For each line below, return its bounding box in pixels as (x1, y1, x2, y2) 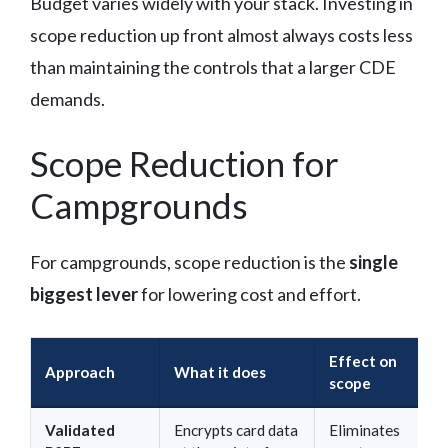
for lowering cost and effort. (138, 282, 361, 305)
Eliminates (329, 420, 400, 439)
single (349, 250, 398, 273)
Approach (45, 362, 115, 381)
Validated (45, 420, 115, 439)
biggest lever (30, 282, 138, 305)
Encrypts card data (174, 420, 298, 439)
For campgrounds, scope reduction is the (30, 250, 349, 273)
